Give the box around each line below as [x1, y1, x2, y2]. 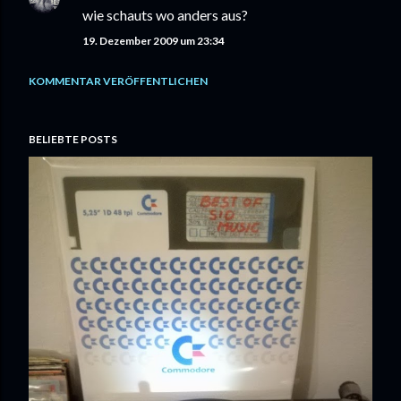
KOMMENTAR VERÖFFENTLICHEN [29, 74, 208, 88]
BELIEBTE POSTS [29, 132, 117, 146]
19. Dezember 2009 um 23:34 [82, 34, 225, 47]
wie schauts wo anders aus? [82, 6, 248, 23]
